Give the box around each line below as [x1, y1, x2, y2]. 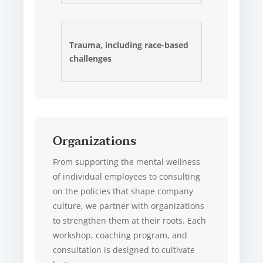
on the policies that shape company [53, 185, 194, 197]
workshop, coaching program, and [53, 229, 188, 241]
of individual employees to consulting [53, 170, 201, 182]
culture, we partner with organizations [53, 200, 205, 211]
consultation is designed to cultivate [53, 244, 195, 255]
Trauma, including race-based [69, 39, 189, 50]
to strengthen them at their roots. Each [53, 214, 207, 226]
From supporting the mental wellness [53, 156, 201, 167]
